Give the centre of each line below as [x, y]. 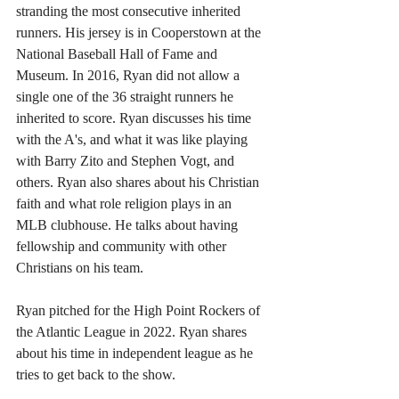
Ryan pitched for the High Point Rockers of [140, 310]
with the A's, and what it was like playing [134, 139]
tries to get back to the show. [96, 374]
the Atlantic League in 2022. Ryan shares [133, 331]
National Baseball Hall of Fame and [118, 53]
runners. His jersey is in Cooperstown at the [140, 32]
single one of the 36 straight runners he [126, 96]
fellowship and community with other [123, 246]
